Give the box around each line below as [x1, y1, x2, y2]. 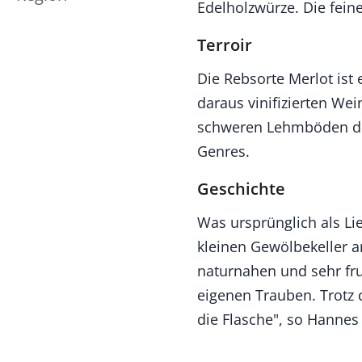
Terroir [197, 34, 252, 56]
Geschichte [197, 178, 285, 200]
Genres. [197, 141, 250, 161]
